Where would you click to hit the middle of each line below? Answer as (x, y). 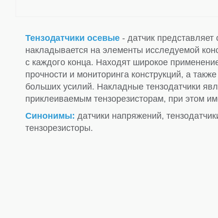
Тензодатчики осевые (73, 38)
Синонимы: (50, 116)
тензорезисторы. (59, 128)
